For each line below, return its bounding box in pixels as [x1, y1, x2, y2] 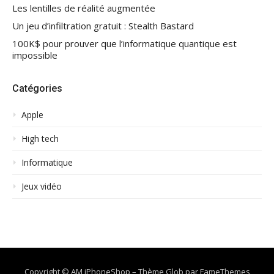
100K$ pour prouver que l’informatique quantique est [12, 37, 237, 50]
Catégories [12, 83, 62, 95]
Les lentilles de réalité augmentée [12, 2, 155, 15]
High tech [21, 133, 59, 145]
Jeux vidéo [21, 180, 62, 193]
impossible [12, 49, 57, 62]
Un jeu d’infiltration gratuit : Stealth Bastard [12, 20, 194, 32]
